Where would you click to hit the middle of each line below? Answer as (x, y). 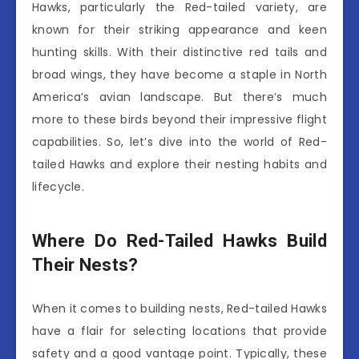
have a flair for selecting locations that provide (179, 331)
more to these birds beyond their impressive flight (179, 120)
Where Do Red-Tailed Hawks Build (179, 240)
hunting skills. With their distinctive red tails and (179, 52)
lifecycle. (58, 187)
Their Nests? (85, 264)
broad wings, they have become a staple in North (179, 75)
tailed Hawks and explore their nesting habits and (179, 165)
